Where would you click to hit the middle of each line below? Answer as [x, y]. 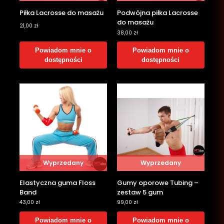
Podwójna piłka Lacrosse [157, 13]
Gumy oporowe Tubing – [158, 182]
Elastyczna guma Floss [58, 182]
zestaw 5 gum [140, 192]
